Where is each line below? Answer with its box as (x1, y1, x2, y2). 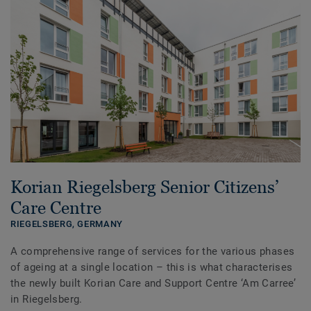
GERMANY (77, 218, 124, 229)
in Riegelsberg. (10, 292, 83, 305)
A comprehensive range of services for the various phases (10, 244, 295, 258)
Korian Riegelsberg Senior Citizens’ (10, 176, 279, 196)
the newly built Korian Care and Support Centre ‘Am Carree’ (10, 276, 296, 289)
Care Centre (10, 197, 101, 217)
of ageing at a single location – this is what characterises (10, 260, 293, 274)
